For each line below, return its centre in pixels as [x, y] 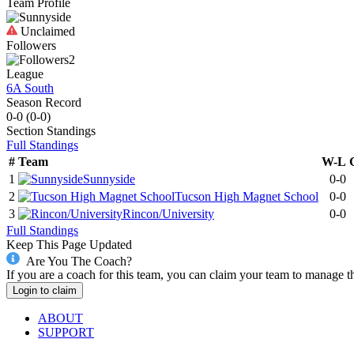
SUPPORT [66, 333]
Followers [31, 45]
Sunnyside [109, 179]
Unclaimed [46, 31]
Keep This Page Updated [69, 244]
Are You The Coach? [79, 261]
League [25, 73]
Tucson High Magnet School [247, 196]
